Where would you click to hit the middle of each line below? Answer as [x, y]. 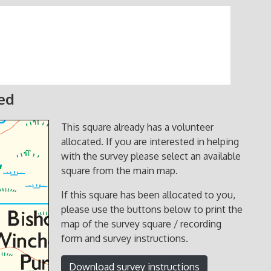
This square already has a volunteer [138, 127]
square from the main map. [120, 171]
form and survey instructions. [125, 238]
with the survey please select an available [151, 156]
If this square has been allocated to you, [149, 195]
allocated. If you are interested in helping [150, 142]
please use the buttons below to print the [152, 209]
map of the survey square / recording [142, 224]
